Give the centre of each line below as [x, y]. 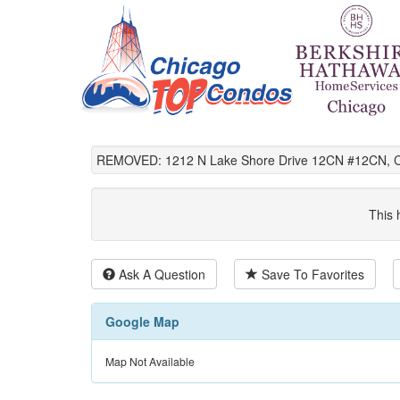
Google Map [142, 322]
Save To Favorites [311, 275]
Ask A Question [160, 275]
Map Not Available [150, 362]
